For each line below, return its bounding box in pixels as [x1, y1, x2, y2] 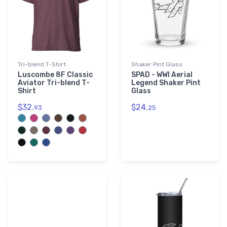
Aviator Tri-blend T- [18, 79, 90, 88]
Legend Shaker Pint [131, 79, 201, 88]
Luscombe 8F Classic [18, 70, 93, 80]
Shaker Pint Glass [131, 61, 182, 68]
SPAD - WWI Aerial [131, 70, 193, 80]
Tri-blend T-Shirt [18, 61, 66, 68]
